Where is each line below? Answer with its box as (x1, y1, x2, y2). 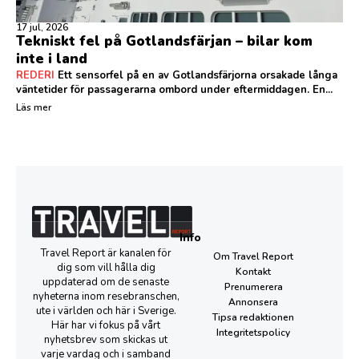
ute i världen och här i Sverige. (35, 303, 176, 318)
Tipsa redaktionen (212, 311, 294, 325)
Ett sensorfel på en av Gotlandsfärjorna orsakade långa (54, 68, 337, 83)
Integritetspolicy (216, 326, 290, 340)
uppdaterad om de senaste (42, 274, 169, 289)
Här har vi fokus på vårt (51, 317, 160, 333)
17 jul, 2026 (16, 21, 68, 34)
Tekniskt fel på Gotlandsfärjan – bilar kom (16, 32, 313, 51)
